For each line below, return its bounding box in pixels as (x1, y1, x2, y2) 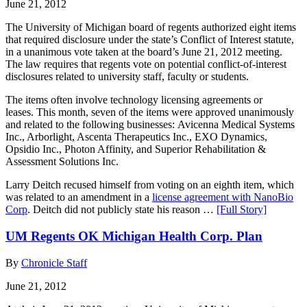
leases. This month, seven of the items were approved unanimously (5, 106, 294, 119)
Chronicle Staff (21, 256, 87, 269)
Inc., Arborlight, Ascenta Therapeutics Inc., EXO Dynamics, (5, 131, 267, 143)
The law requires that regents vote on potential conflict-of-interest (5, 58, 286, 71)
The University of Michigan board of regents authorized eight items (5, 21, 296, 34)
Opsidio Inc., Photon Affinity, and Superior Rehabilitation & (5, 143, 266, 156)
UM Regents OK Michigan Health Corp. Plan (5, 229, 262, 244)
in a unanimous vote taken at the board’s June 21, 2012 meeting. (5, 46, 282, 58)
